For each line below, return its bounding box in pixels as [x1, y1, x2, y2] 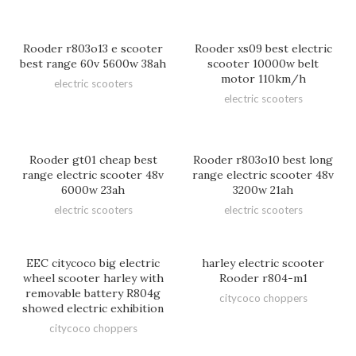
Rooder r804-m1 [219, 271, 308, 285]
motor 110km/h [220, 72, 306, 86]
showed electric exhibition [22, 301, 164, 315]
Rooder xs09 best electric [194, 41, 332, 56]
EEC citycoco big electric [26, 256, 160, 270]
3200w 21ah [233, 183, 293, 197]
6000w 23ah [61, 183, 125, 197]
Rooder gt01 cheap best [29, 153, 157, 167]
